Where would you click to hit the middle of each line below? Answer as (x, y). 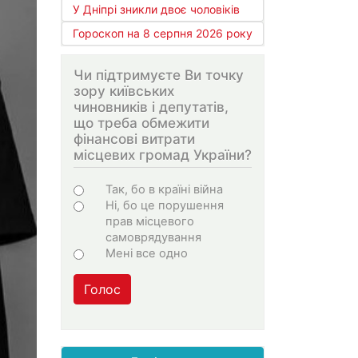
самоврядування (153, 237)
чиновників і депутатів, (151, 107)
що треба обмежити (141, 123)
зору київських (124, 91)
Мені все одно (147, 253)
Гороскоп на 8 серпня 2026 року (163, 34)
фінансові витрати (134, 139)
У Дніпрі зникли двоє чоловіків (156, 10)
